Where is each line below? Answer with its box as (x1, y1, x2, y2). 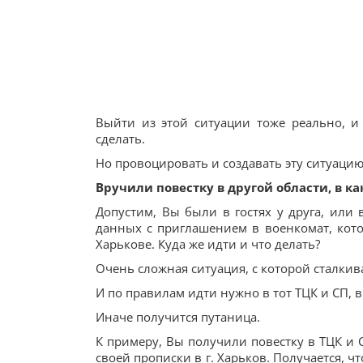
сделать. (96, 130, 145, 147)
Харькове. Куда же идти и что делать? (96, 236, 320, 252)
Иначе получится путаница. (96, 309, 260, 325)
